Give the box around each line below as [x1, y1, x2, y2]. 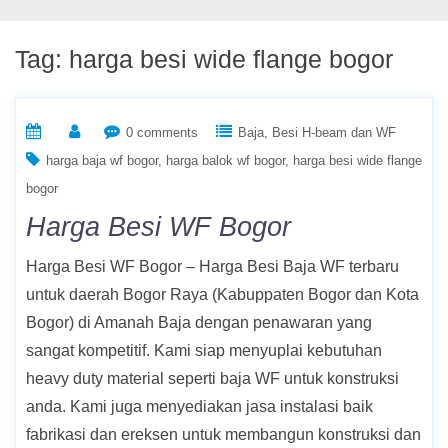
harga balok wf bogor [166, 153, 285, 169]
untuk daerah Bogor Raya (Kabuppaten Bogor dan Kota [26, 286, 419, 304]
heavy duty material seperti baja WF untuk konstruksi [26, 370, 399, 388]
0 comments [126, 125, 198, 141]
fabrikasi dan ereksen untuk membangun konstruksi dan [26, 426, 421, 444]
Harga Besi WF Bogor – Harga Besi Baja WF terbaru [26, 258, 399, 276]
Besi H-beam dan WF [272, 125, 396, 141]
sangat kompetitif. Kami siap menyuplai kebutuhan [26, 342, 382, 360]
